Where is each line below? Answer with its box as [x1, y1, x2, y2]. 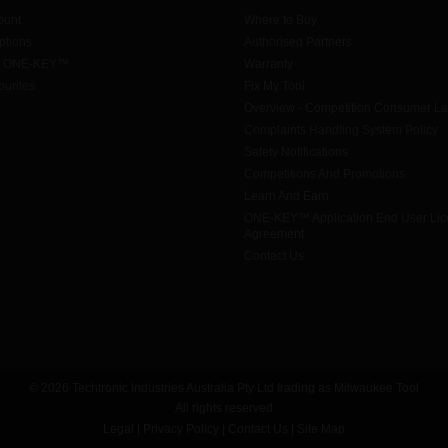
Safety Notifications [244, 145, 348, 160]
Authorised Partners [244, 35, 352, 50]
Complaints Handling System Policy [244, 123, 438, 138]
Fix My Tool [244, 79, 305, 94]
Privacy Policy [143, 422, 219, 437]
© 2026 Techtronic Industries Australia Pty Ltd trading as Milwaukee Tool [29, 381, 419, 396]
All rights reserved [175, 401, 273, 416]
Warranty [244, 57, 293, 72]
